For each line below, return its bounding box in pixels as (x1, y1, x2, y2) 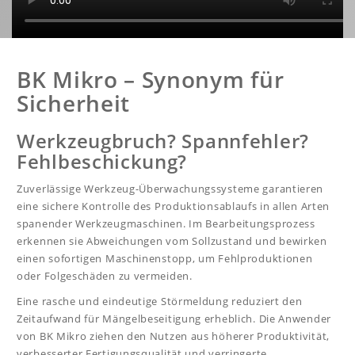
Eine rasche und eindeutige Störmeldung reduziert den (17, 294, 303, 309)
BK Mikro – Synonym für (17, 64, 284, 95)
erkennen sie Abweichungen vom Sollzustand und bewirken (17, 234, 327, 249)
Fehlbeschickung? (17, 148, 188, 175)
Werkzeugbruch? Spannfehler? (17, 128, 309, 155)
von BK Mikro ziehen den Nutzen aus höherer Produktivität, (17, 329, 330, 344)
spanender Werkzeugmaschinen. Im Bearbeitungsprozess (17, 216, 315, 231)
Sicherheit (17, 88, 130, 119)
